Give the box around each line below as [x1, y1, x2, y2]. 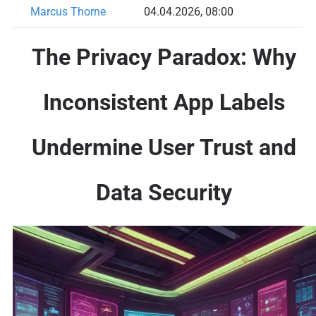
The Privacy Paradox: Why [32, 43, 297, 71]
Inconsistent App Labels [43, 88, 286, 116]
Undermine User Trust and [32, 133, 297, 161]
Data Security [96, 178, 233, 206]
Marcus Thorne [30, 5, 106, 19]
